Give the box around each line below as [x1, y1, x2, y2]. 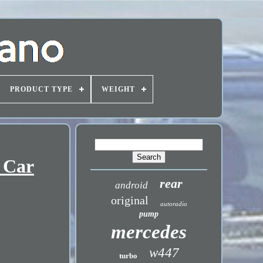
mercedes [111, 221, 187, 242]
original [110, 194, 149, 207]
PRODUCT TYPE [9, 85, 73, 93]
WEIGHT [101, 85, 135, 93]
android [115, 180, 149, 191]
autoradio [160, 200, 187, 207]
